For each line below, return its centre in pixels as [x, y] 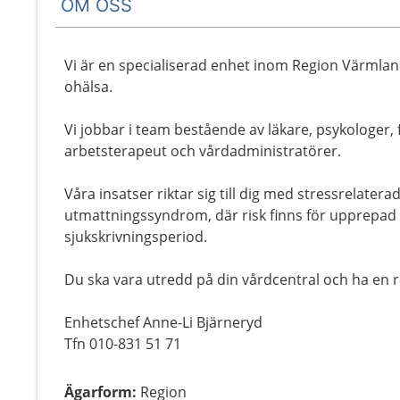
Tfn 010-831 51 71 [123, 344]
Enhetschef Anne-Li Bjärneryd [163, 322]
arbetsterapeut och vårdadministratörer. [203, 151]
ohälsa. [88, 87]
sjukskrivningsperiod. [136, 237]
